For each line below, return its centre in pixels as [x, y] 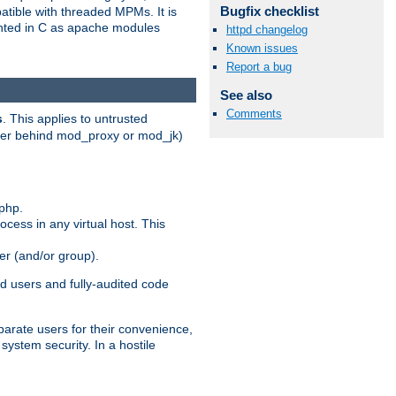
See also [246, 95]
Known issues [262, 49]
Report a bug [259, 67]
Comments [254, 114]
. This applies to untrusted [75, 118]
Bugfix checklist [269, 11]
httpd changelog [267, 29]
